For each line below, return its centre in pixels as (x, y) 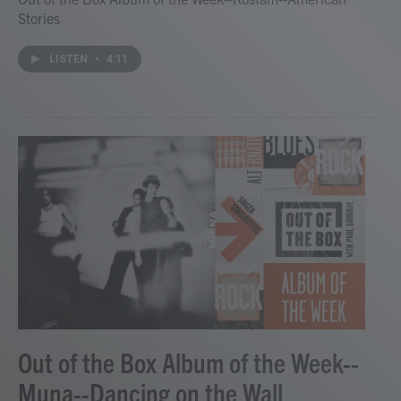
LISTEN (70, 59)
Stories (39, 17)
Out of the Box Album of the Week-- (188, 362)
